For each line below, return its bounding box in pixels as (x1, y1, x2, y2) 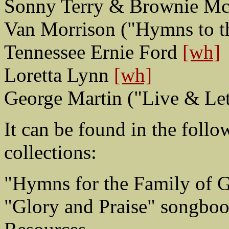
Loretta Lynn (4, 64, 114, 86)
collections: (4, 141, 97, 164)
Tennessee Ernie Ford (4, 41, 182, 63)
